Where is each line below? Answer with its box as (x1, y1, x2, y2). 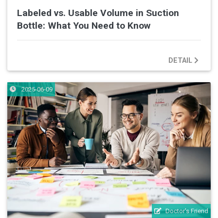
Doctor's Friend (165, 207, 208, 215)
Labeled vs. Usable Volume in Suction (17, 7, 179, 19)
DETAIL (168, 56, 194, 65)
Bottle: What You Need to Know (17, 20, 150, 32)
